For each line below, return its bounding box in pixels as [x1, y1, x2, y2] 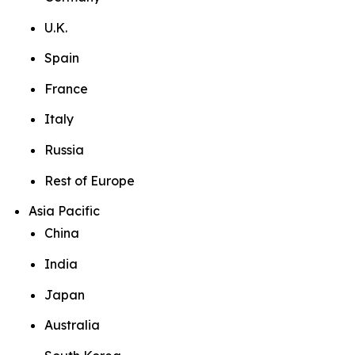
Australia [44, 317, 100, 334]
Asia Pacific [29, 203, 100, 219]
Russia [44, 142, 84, 158]
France [44, 80, 88, 97]
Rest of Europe [44, 172, 135, 189]
